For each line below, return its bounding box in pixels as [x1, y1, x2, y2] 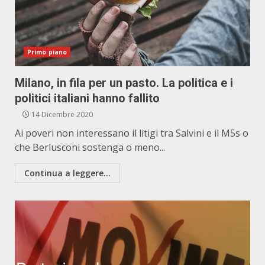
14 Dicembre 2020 [30, 109, 93, 119]
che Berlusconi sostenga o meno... [15, 141, 165, 154]
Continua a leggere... [24, 167, 111, 179]
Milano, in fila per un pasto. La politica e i [15, 76, 233, 90]
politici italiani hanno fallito [15, 91, 160, 105]
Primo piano [27, 48, 67, 56]
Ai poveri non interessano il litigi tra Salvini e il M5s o [15, 127, 248, 140]
